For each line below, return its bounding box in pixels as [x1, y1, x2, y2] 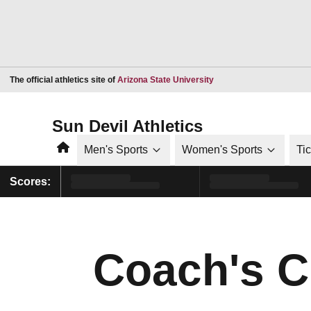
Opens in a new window [213, 74, 304, 84]
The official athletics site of [10, 74, 117, 85]
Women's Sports [182, 144, 262, 155]
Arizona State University [117, 74, 214, 85]
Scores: [10, 175, 51, 187]
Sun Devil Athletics [52, 116, 203, 135]
